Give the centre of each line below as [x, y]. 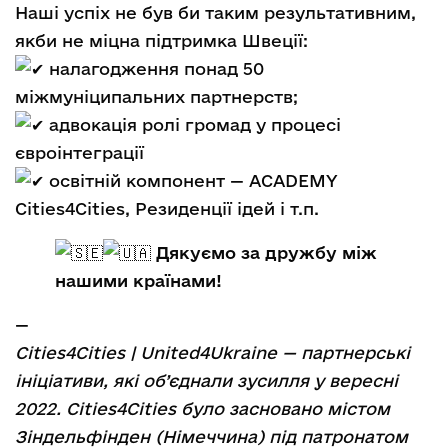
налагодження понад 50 [154, 68]
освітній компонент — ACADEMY [191, 180]
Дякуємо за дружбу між [264, 252]
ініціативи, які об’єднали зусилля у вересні [206, 380]
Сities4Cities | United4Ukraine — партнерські [212, 352]
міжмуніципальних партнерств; [156, 96]
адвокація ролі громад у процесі [192, 124]
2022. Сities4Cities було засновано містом [202, 408]
